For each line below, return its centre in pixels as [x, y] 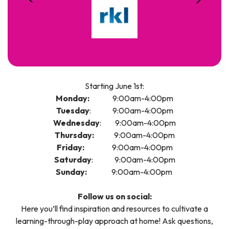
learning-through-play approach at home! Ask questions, [114, 221]
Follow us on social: [114, 196]
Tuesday [73, 110]
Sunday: [71, 171]
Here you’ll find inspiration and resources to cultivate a [114, 208]
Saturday [73, 159]
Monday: [73, 98]
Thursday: [75, 135]
